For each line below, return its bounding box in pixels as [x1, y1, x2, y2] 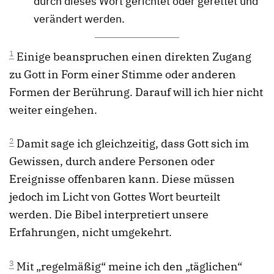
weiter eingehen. [9, 103, 97, 117]
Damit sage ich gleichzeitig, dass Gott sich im [14, 136, 249, 151]
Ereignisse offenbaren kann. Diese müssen [9, 172, 235, 187]
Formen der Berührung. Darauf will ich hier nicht [9, 85, 263, 100]
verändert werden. [34, 12, 125, 26]
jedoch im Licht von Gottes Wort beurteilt [9, 190, 220, 204]
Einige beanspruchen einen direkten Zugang [14, 50, 251, 64]
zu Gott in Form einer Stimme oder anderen [9, 67, 236, 82]
